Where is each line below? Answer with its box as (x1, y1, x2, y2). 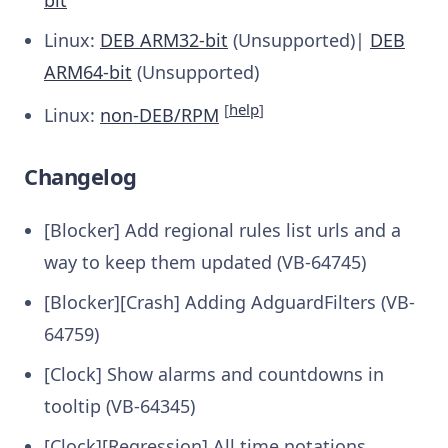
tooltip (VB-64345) (44, 394, 195, 419)
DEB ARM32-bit (100, 28, 228, 53)
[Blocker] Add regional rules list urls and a (44, 218, 401, 243)
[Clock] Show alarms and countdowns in (44, 362, 384, 387)
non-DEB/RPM (100, 103, 219, 128)
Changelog (24, 161, 137, 192)
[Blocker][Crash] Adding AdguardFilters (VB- (44, 290, 415, 315)
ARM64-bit (44, 60, 132, 85)
